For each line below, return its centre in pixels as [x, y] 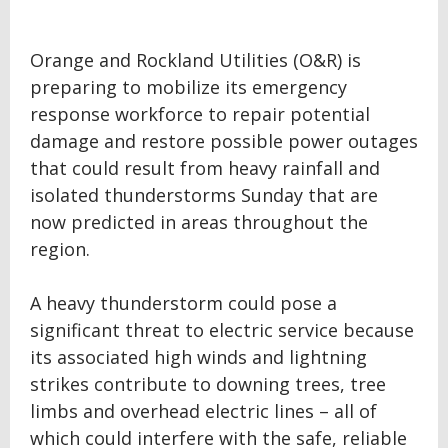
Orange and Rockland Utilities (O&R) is [195, 60]
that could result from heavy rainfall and [205, 168]
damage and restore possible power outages [224, 141]
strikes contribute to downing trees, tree [208, 384]
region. [60, 249]
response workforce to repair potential [200, 114]
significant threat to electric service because [222, 330]
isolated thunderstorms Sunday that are [204, 195]
